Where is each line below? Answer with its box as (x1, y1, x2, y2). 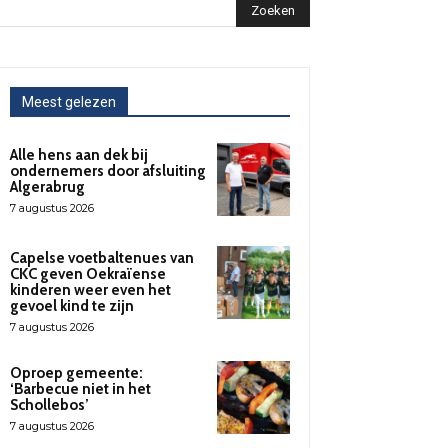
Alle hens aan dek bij (10, 146, 148, 165)
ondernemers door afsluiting (10, 162, 206, 181)
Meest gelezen (22, 94, 116, 111)
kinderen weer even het (10, 280, 171, 299)
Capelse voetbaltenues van (10, 248, 194, 267)
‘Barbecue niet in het (10, 379, 151, 398)
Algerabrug (10, 178, 85, 197)
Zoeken (251, 2, 295, 18)
